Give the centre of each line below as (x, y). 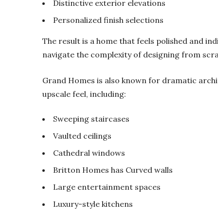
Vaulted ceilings (82, 136)
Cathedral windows (89, 153)
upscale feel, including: (84, 94)
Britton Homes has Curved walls (113, 170)
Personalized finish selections (108, 20)
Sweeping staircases (91, 118)
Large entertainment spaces (107, 187)
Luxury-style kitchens (93, 204)
